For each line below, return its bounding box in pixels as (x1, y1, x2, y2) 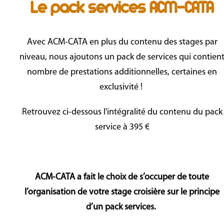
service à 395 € (94, 122, 149, 132)
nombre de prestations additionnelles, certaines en (27, 67, 217, 77)
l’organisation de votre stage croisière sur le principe (24, 187, 219, 197)
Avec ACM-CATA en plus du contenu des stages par (26, 37, 217, 47)
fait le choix (81, 172, 126, 182)
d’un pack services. (86, 202, 156, 212)
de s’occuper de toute (128, 172, 209, 182)
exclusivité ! (99, 82, 144, 92)
